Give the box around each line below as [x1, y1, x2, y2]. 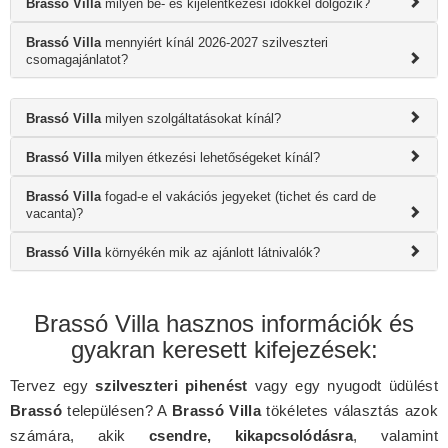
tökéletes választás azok [260, 401, 438, 419]
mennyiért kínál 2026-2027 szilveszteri [101, 34, 328, 50]
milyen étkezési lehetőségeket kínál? [101, 149, 320, 165]
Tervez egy [10, 376, 96, 394]
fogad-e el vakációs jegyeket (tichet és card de [101, 188, 376, 204]
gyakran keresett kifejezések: [70, 335, 378, 363]
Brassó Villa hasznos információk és [34, 309, 414, 337]
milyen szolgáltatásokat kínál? [101, 110, 281, 126]
